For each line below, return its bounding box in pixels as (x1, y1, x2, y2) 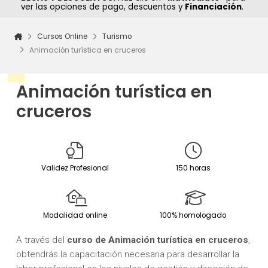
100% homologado (160, 210, 227, 220)
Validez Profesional (41, 163, 109, 173)
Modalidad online (42, 210, 107, 220)
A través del (16, 234, 67, 245)
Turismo (102, 31, 132, 41)
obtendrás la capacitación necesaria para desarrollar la (16, 248, 239, 260)
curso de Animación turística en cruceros (66, 234, 248, 245)
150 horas (175, 163, 211, 173)
